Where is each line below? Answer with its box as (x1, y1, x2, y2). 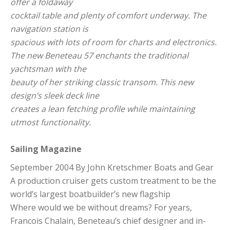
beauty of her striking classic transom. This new (10, 76, 194, 88)
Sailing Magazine (10, 143, 82, 155)
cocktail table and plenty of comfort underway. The (10, 9, 206, 21)
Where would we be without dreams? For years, (10, 201, 192, 213)
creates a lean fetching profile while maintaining (10, 103, 195, 114)
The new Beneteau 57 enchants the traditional (10, 49, 188, 61)
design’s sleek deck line (10, 89, 99, 101)
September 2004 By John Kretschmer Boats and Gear (10, 161, 214, 173)
